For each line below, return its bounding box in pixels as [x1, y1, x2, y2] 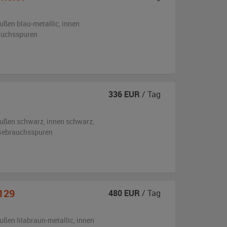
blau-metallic [16, 19, 59, 28]
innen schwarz [46, 117, 93, 126]
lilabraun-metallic [16, 215, 73, 225]
